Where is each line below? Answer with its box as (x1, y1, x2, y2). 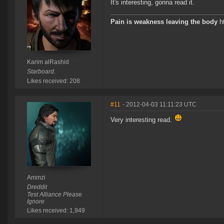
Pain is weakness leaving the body (110, 18, 217, 26)
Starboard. (26, 68, 55, 75)
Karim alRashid (26, 58, 69, 66)
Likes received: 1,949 (26, 207, 85, 214)
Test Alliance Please (26, 191, 82, 198)
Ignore (26, 198, 44, 205)
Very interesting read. (110, 116, 174, 124)
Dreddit (26, 183, 47, 191)
